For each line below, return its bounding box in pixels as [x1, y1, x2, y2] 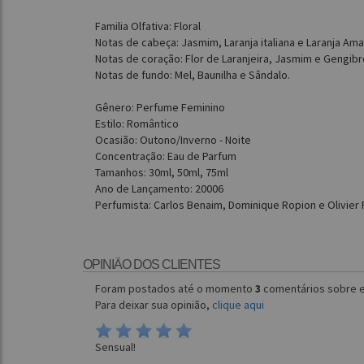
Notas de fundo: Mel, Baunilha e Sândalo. [95, 67, 290, 82]
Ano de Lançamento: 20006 [95, 181, 223, 196]
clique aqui [212, 297, 264, 312]
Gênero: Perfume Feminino [95, 100, 225, 115]
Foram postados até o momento [95, 281, 255, 296]
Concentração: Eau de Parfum [95, 149, 236, 163]
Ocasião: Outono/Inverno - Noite [95, 132, 251, 147]
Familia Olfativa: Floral [95, 19, 201, 33]
